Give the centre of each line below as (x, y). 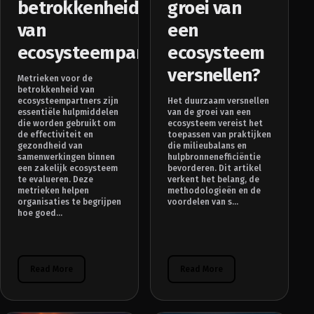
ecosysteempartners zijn (68, 101)
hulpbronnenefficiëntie (214, 157)
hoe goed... (40, 213)
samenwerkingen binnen (66, 157)
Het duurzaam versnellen (219, 101)
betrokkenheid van (56, 90)
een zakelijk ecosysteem (68, 169)
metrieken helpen (53, 191)
